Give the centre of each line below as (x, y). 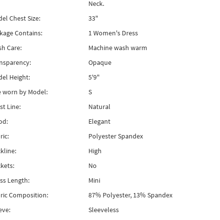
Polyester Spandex (115, 136)
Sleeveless (103, 210)
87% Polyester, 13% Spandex (130, 195)
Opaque (100, 62)
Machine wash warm (118, 48)
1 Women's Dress (113, 33)
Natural (99, 107)
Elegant (99, 121)
